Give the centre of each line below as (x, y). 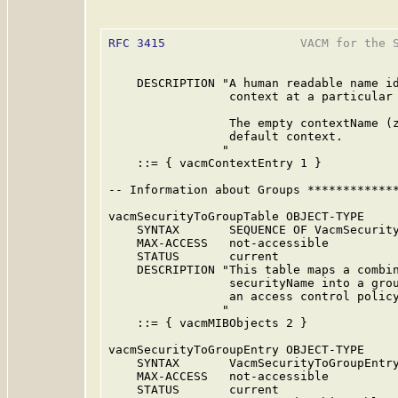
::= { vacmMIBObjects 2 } (208, 323)
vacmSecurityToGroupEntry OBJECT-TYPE (236, 350)
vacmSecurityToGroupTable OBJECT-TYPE (236, 216)
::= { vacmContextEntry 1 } (215, 163)
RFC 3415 (137, 43)
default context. (226, 136)
